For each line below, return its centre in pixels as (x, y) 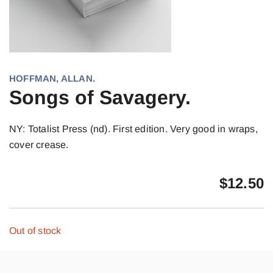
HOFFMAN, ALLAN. (52, 78)
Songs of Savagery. (100, 97)
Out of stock (35, 231)
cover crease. (39, 145)
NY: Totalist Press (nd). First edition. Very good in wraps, (133, 129)
